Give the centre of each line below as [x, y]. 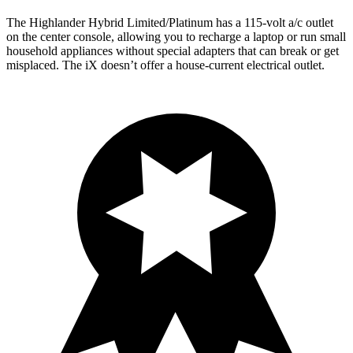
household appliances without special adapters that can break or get [173, 51]
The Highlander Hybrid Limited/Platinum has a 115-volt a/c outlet [170, 22]
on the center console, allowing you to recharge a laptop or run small [176, 37]
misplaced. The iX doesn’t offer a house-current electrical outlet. [165, 65]
